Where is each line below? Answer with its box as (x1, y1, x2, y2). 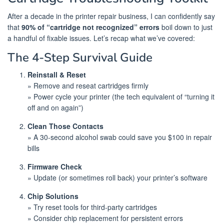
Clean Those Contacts (27, 120, 103, 131)
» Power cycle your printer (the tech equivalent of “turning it (27, 91, 214, 101)
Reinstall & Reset (27, 69, 86, 79)
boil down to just (159, 21, 212, 32)
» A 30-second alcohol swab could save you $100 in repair (27, 131, 212, 142)
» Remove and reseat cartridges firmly (27, 80, 148, 90)
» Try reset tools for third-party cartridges (27, 201, 157, 212)
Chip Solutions (27, 190, 78, 201)
